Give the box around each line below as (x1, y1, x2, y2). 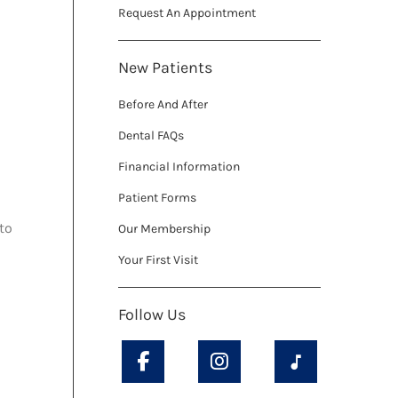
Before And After (117, 97, 208, 113)
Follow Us (117, 305, 186, 325)
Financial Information (117, 159, 240, 175)
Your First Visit (117, 252, 198, 268)
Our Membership (117, 221, 211, 237)
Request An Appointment (117, 5, 256, 21)
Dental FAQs (117, 128, 184, 144)
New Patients (117, 58, 212, 78)
